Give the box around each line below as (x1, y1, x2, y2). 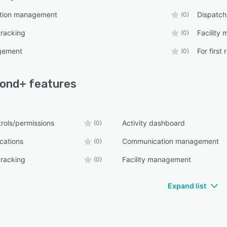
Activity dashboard (122, 119, 185, 127)
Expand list (168, 181, 206, 190)
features (26, 77, 77, 91)
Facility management (122, 155, 192, 164)
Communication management (122, 137, 219, 145)
